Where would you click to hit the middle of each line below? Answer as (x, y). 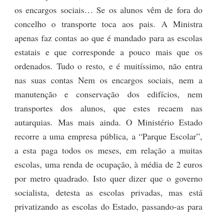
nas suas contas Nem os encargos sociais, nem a (108, 80)
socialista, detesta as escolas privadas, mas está (108, 193)
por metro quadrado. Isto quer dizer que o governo (108, 178)
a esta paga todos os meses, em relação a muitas (108, 150)
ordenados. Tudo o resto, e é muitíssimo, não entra (108, 66)
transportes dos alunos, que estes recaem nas (108, 108)
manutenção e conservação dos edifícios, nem (108, 94)
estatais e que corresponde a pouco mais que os (108, 52)
